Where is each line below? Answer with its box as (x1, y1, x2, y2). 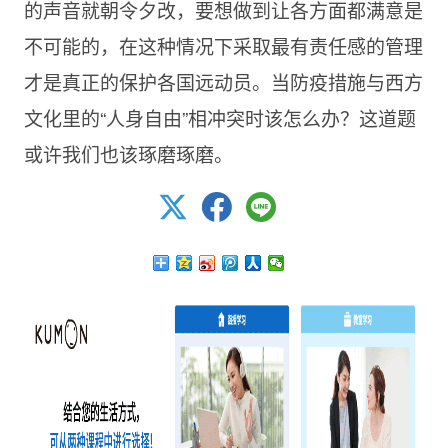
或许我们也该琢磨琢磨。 (23, 140, 233, 168)
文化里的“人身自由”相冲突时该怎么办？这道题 (23, 104, 416, 132)
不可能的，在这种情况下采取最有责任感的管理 (23, 32, 423, 60)
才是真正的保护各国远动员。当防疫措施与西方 (23, 68, 423, 96)
